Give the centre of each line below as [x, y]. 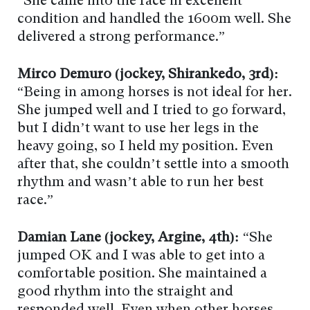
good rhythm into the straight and [125, 292]
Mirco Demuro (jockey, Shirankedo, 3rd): [148, 74]
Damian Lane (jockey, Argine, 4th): [128, 238]
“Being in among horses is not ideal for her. [155, 92]
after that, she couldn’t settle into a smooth [153, 164]
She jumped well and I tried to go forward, [152, 110]
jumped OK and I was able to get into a [141, 256]
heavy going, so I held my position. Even [145, 146]
